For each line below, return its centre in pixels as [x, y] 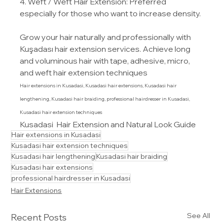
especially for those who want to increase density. [110, 13]
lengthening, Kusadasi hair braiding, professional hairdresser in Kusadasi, [106, 99]
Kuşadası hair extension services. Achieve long [106, 49]
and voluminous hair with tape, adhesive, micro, [106, 60]
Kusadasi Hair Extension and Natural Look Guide [108, 124]
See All [198, 215]
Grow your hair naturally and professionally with [106, 37]
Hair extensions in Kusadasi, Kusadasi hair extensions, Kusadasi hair [99, 85]
